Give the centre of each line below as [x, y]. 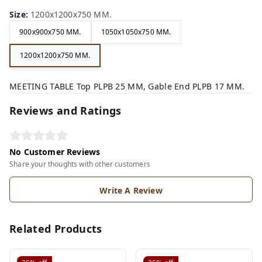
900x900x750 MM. [50, 32]
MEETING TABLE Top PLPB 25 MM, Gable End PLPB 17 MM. [127, 86]
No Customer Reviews [55, 151]
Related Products [56, 228]
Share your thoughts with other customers [80, 164]
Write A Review [131, 190]
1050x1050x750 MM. [136, 32]
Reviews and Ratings [65, 110]
